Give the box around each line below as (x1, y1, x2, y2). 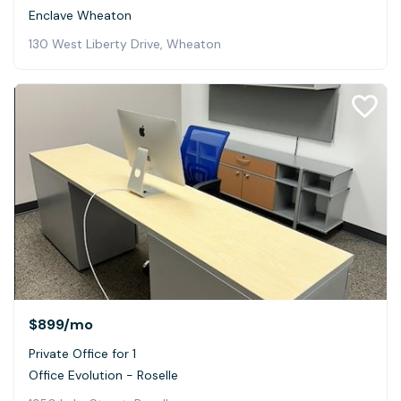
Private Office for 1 (29, 346, 136, 363)
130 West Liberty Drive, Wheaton (29, 35, 221, 52)
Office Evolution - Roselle (29, 367, 178, 384)
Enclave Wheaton (29, 6, 132, 23)
